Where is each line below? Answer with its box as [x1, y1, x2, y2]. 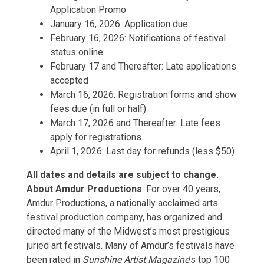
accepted [50, 75, 88, 86]
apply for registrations [50, 131, 141, 143]
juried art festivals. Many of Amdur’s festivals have [27, 240, 235, 251]
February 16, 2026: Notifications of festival [50, 32, 226, 44]
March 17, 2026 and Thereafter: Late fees [50, 117, 220, 128]
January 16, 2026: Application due [50, 18, 188, 29]
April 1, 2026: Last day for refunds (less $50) [50, 146, 235, 157]
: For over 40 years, [142, 183, 220, 194]
